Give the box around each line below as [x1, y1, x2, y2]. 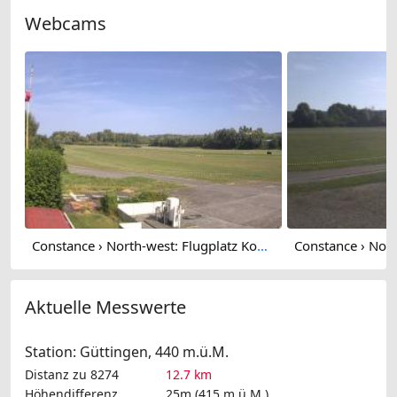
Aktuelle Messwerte [25, 295, 186, 320]
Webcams [25, 11, 106, 35]
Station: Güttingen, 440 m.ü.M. [25, 342, 229, 362]
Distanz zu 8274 [25, 366, 119, 384]
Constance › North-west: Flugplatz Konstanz [257, 236, 268, 254]
